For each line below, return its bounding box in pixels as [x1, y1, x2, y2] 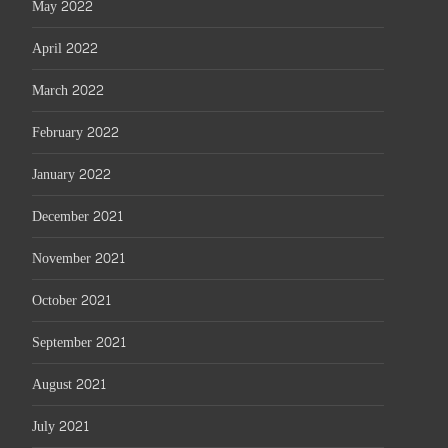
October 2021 [32, 288, 112, 313]
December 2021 [32, 204, 124, 229]
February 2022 [32, 120, 119, 145]
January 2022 [32, 162, 111, 187]
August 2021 [32, 372, 107, 397]
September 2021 [32, 330, 127, 355]
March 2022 [32, 78, 104, 103]
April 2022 [32, 36, 98, 61]
